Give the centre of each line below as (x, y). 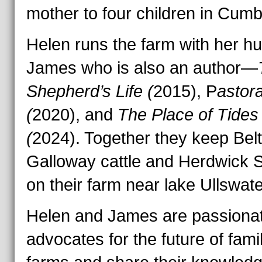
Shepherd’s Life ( (89, 91)
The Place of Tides (188, 115)
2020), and (75, 115)
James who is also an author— (142, 68)
